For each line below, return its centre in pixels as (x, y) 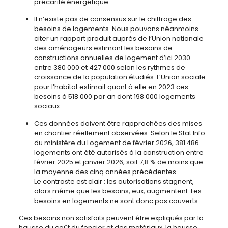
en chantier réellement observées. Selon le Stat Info (119, 133)
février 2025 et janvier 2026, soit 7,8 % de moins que (118, 162)
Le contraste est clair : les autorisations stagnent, (114, 181)
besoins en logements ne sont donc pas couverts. (117, 201)
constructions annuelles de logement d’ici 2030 (112, 58)
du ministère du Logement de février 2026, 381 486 (116, 143)
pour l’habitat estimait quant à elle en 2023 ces (111, 87)
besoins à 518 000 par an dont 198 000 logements (115, 96)
